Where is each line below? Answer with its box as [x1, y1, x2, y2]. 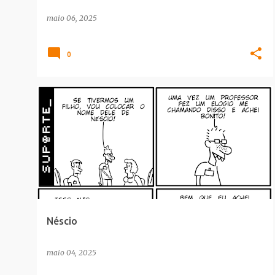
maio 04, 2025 [47, 248, 96, 257]
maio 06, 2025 [47, 14, 97, 23]
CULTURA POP [52, 104, 96, 111]
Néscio [47, 215, 77, 227]
